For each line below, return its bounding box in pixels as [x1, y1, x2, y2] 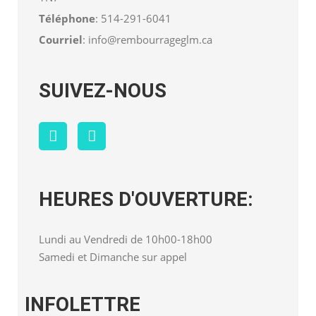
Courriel [39, 32, 83, 47]
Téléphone [39, 11, 95, 26]
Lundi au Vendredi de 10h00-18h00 [39, 232, 212, 247]
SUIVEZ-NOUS [39, 79, 166, 103]
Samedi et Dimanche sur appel [39, 250, 187, 265]
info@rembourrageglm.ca [88, 32, 212, 47]
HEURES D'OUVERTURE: [39, 188, 253, 212]
